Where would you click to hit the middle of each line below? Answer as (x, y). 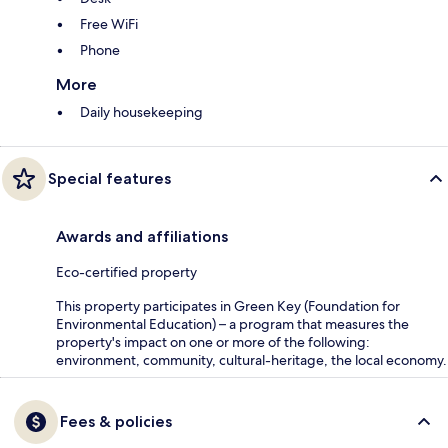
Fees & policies (116, 422)
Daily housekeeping (141, 112)
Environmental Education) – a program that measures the (232, 324)
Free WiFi (109, 24)
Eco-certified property (126, 272)
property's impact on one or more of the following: (213, 342)
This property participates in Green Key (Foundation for (228, 306)
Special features (109, 179)
